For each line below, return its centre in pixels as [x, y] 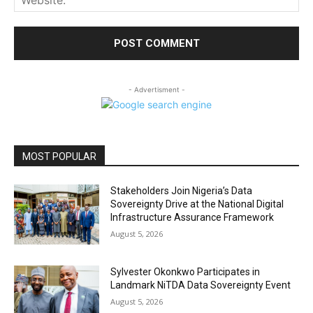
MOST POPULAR [59, 157]
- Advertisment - [156, 90]
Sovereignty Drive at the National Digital [197, 204]
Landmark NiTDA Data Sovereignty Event [201, 285]
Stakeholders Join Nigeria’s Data [182, 191]
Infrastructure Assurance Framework [192, 218]
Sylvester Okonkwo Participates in [185, 271]
